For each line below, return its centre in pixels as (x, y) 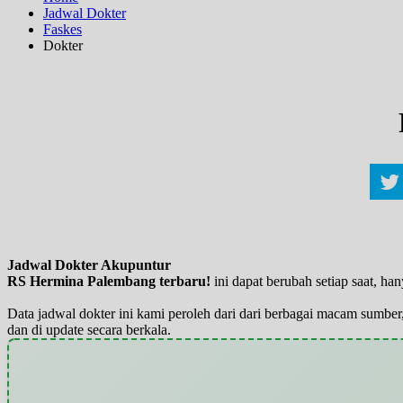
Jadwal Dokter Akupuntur (89, 264)
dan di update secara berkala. (89, 329)
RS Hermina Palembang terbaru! (109, 281)
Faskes (63, 29)
